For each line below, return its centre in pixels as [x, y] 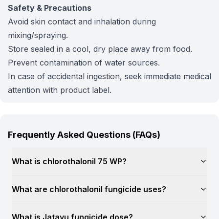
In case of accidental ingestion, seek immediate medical [109, 76]
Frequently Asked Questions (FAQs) [84, 135]
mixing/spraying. [38, 35]
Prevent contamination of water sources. [84, 63]
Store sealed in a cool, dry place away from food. [100, 49]
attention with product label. [60, 90]
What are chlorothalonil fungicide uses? [89, 189]
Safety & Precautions [50, 8]
